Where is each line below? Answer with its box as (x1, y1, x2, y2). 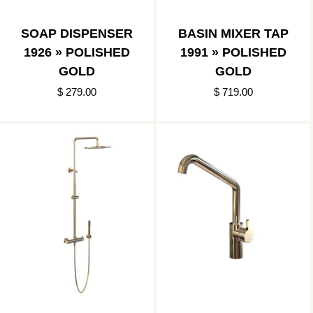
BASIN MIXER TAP (178, 26, 289, 41)
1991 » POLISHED (180, 45, 286, 59)
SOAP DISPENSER (21, 26, 133, 41)
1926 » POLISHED (24, 45, 130, 59)
